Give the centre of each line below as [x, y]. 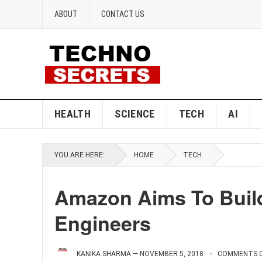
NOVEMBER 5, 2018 [172, 254]
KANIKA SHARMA [104, 254]
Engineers [103, 223]
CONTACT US [123, 14]
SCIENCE [135, 114]
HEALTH [73, 114]
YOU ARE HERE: [80, 155]
